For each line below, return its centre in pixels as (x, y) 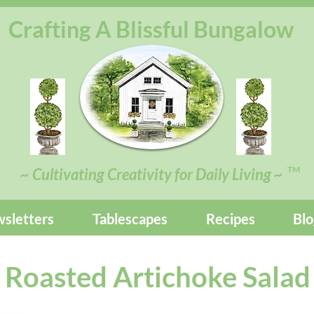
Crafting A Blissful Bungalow (151, 29)
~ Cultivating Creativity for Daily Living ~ (152, 174)
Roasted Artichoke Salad (157, 277)
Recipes (230, 219)
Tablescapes (130, 219)
